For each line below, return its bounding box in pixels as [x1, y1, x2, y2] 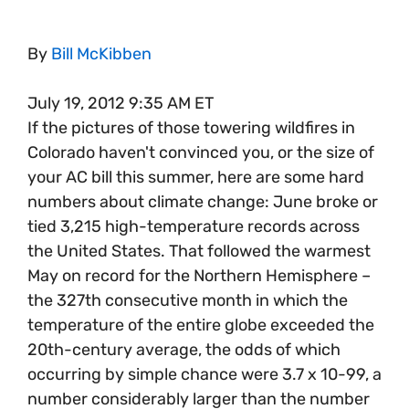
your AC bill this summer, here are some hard [27, 166, 364, 187]
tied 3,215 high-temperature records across [27, 215, 360, 236]
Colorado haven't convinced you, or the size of [27, 142, 374, 163]
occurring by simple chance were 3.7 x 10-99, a [27, 363, 382, 384]
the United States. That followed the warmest [27, 240, 371, 261]
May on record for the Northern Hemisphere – [27, 265, 371, 286]
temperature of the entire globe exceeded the [27, 314, 374, 335]
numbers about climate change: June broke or [27, 191, 378, 212]
